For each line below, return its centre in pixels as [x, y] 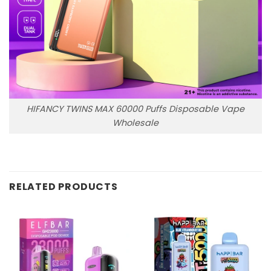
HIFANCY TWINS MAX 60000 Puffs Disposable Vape [135, 109]
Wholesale [135, 122]
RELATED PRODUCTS [64, 186]
